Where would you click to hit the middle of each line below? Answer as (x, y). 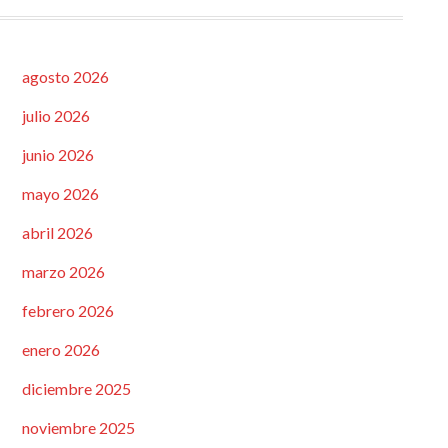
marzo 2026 (63, 271)
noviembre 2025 (78, 427)
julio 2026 (55, 115)
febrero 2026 (67, 310)
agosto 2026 (65, 76)
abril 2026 (57, 232)
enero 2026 (60, 349)
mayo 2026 (60, 193)
